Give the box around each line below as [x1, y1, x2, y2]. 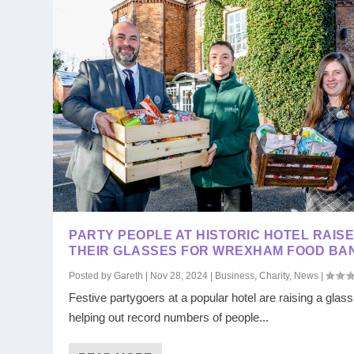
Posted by [69, 269, 115, 281]
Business [215, 269, 255, 281]
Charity [259, 269, 290, 281]
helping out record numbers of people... [69, 310, 269, 324]
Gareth [114, 269, 144, 281]
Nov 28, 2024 [150, 269, 209, 281]
